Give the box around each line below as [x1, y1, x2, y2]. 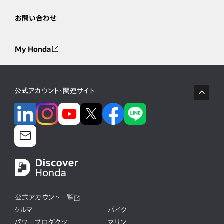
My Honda [15, 46, 52, 53]
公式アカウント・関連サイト [14, 87, 95, 95]
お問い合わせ [15, 15, 57, 22]
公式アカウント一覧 [14, 194, 74, 201]
